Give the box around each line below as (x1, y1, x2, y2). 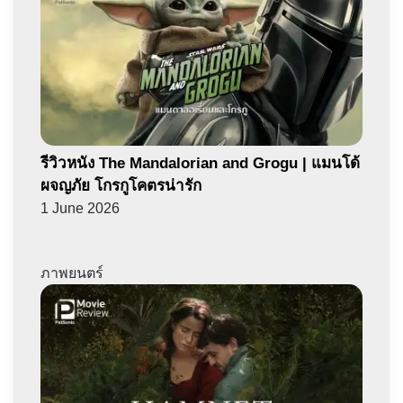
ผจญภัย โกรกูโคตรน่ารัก (40, 177, 201, 195)
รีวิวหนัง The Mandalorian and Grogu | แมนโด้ (40, 155, 360, 173)
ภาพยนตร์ (40, 265, 103, 282)
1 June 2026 (40, 201, 120, 217)
